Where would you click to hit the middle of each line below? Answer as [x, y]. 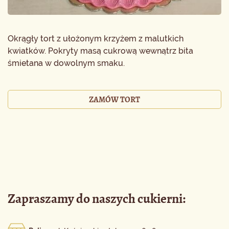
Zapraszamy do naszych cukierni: [97, 199]
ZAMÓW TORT [114, 99]
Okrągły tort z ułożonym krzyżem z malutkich [96, 39]
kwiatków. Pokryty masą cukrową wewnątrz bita [100, 51]
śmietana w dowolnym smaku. [66, 63]
